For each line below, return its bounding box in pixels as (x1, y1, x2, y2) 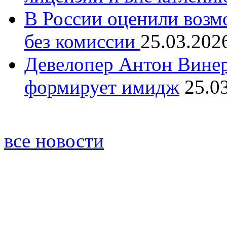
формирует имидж (24, 75, 179, 98)
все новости (4, 129, 104, 152)
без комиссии (24, 30, 140, 52)
